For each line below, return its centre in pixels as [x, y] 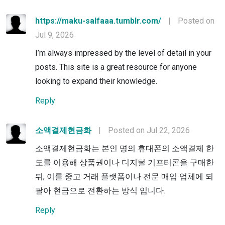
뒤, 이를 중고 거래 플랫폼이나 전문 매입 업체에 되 [124, 176]
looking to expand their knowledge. [96, 81]
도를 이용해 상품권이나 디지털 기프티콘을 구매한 [125, 162]
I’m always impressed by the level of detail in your [123, 53]
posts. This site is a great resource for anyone [116, 67]
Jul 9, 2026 [54, 35]
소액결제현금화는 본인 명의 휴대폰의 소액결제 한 [125, 148]
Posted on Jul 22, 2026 [149, 130]
